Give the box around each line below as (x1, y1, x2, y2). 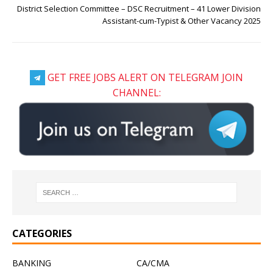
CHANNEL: (112, 86, 161, 100)
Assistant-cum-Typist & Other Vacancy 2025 (102, 15, 261, 27)
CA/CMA (136, 257, 169, 269)
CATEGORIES (12, 227, 72, 241)
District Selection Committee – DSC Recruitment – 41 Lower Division (17, 3, 261, 15)
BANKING (12, 257, 51, 269)
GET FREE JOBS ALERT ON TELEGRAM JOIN (45, 71, 243, 85)
